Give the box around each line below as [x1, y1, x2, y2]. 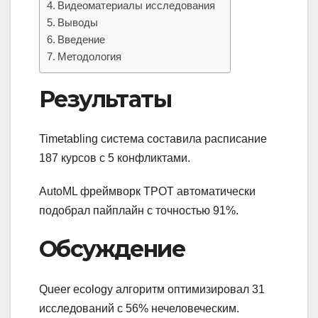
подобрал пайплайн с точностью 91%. [39, 204, 238, 217]
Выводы [57, 16, 99, 28]
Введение [57, 33, 106, 45]
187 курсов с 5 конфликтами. [39, 152, 190, 165]
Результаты [39, 84, 171, 113]
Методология [57, 50, 122, 62]
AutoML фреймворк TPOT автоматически [39, 185, 256, 198]
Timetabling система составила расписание [39, 133, 267, 146]
